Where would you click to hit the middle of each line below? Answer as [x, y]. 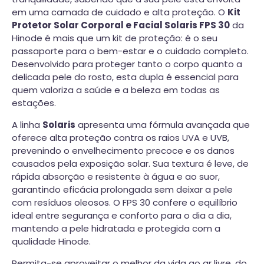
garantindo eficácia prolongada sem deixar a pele [122, 190]
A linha [27, 125]
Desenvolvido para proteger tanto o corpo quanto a [127, 64]
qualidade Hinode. [51, 242]
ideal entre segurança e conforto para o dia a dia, [122, 216]
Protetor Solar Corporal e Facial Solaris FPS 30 [121, 25]
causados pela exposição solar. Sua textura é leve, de [130, 164]
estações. [34, 103]
